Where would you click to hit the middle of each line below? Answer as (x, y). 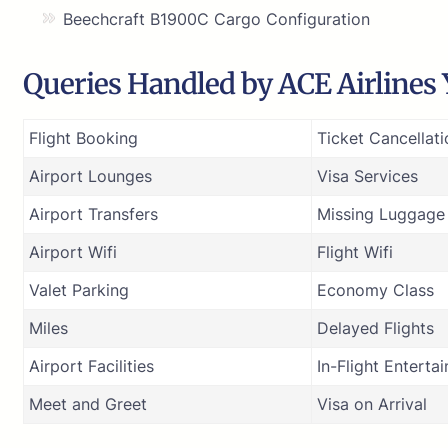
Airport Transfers (93, 213)
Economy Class (375, 289)
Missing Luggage (381, 213)
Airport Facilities (91, 365)
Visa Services (367, 175)
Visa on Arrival (372, 403)
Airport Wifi (73, 251)
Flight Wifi (355, 251)
